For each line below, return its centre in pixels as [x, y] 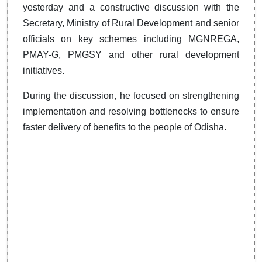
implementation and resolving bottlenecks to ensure [131, 111]
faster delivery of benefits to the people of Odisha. [125, 127]
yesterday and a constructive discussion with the [131, 7]
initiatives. [44, 70]
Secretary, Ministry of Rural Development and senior [131, 23]
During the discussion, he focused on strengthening [131, 95]
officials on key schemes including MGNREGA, [131, 39]
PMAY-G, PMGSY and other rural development [131, 54]
